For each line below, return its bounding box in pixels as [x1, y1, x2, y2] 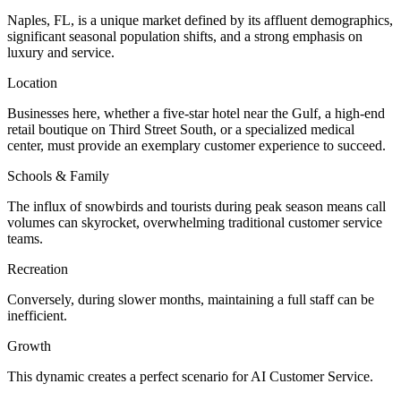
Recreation [7, 261, 68, 277]
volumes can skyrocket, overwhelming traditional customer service [7, 215, 382, 231]
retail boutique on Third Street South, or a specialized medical [7, 122, 354, 138]
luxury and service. [7, 45, 115, 61]
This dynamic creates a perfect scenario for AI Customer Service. [7, 369, 373, 385]
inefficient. [7, 308, 67, 324]
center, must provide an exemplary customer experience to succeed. [7, 138, 386, 154]
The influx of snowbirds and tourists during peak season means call [7, 199, 386, 215]
